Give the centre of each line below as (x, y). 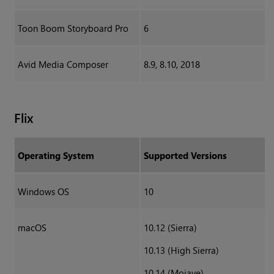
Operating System (56, 156)
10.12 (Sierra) (170, 228)
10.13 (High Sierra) (181, 250)
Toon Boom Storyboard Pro (73, 28)
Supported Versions (185, 156)
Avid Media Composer (63, 65)
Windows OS (43, 192)
